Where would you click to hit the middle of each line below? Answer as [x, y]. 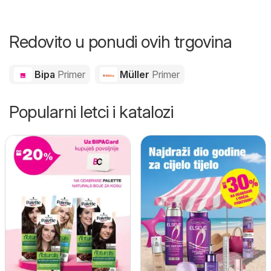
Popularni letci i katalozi [91, 112]
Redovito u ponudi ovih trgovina [121, 42]
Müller [135, 75]
